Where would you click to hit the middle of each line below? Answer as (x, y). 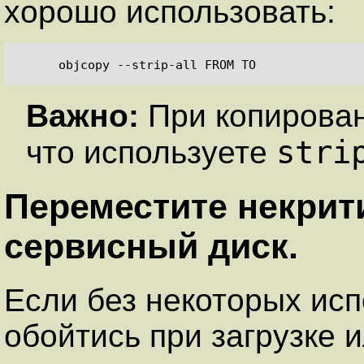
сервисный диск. (151, 247)
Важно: (87, 116)
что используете (151, 153)
